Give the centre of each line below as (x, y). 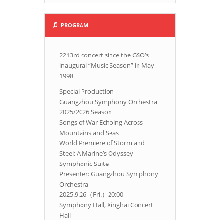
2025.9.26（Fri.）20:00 (91, 195)
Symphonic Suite (84, 164)
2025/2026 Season (86, 112)
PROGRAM (75, 25)
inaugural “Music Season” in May (107, 66)
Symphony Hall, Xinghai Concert (106, 205)
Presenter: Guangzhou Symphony (109, 174)
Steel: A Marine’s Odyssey (96, 153)
